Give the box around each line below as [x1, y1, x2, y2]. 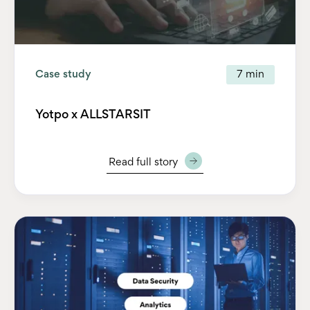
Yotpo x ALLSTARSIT [35, 109, 151, 121]
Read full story [108, 157, 178, 167]
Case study [35, 69, 91, 80]
